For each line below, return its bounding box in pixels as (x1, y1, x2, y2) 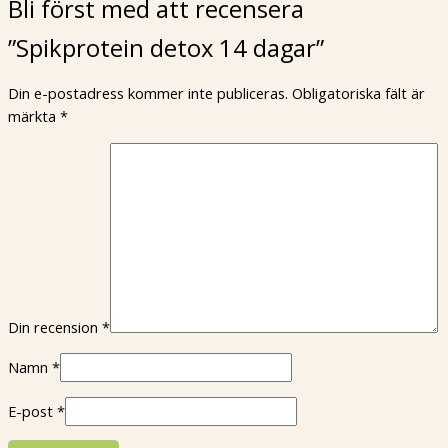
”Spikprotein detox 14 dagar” (8, 31, 324, 64)
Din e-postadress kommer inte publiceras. (8, 83, 288, 104)
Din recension (8, 316, 102, 337)
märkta (8, 106, 60, 127)
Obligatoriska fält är (292, 83, 425, 104)
